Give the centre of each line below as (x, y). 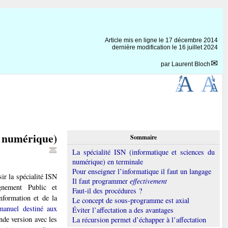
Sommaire (144, 137)
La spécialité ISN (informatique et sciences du (144, 152)
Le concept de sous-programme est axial (131, 200)
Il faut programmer (101, 181)
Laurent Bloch (191, 64)
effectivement (148, 181)
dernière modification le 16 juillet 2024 (165, 47)
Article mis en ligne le (135, 40)
